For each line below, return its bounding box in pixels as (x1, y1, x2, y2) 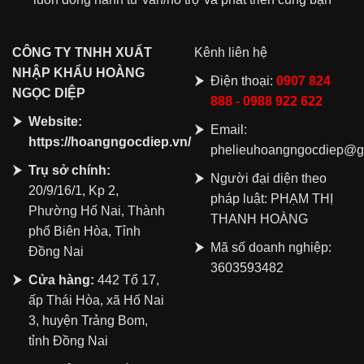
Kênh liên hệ (194, 45, 267, 59)
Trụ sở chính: (28, 162, 110, 177)
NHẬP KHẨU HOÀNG (12, 65, 145, 80)
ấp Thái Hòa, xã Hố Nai (28, 292, 164, 307)
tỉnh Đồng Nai (28, 333, 108, 348)
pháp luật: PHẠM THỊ (210, 191, 333, 206)
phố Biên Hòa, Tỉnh (28, 223, 141, 238)
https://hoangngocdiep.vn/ (28, 134, 191, 149)
